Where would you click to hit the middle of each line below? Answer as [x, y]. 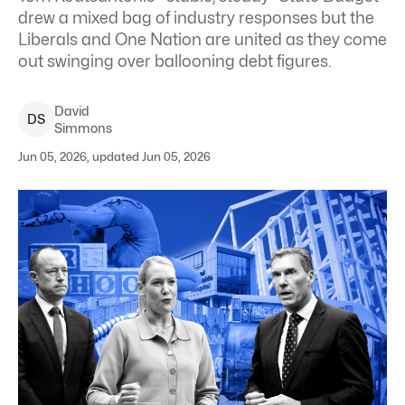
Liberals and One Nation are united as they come [202, 39]
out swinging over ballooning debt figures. [175, 61]
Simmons [83, 128]
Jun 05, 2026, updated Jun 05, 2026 [114, 156]
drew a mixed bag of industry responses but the [196, 18]
